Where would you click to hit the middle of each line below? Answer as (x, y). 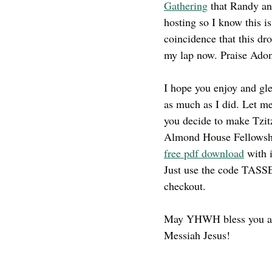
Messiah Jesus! (197, 235)
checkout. (186, 185)
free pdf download (204, 153)
